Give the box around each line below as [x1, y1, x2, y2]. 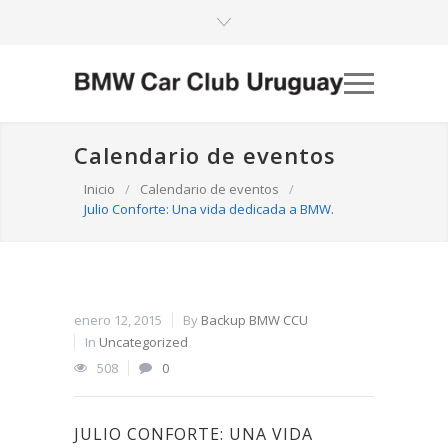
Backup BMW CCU [201, 311, 308, 330]
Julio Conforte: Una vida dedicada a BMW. [84, 200, 334, 219]
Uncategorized [99, 333, 188, 352]
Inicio [84, 180, 115, 199]
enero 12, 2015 [74, 311, 162, 330]
